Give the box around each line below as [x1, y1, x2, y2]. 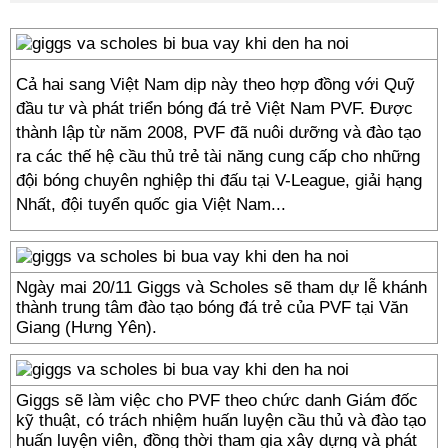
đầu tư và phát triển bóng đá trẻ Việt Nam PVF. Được [16, 99, 413, 118]
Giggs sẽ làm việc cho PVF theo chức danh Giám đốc [16, 391, 418, 410]
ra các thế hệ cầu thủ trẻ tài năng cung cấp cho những [16, 147, 420, 166]
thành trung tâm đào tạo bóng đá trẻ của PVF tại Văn [16, 298, 408, 317]
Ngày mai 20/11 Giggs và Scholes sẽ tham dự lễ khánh [16, 278, 427, 297]
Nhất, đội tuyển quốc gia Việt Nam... [16, 195, 286, 214]
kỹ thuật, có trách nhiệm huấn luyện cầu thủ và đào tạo [16, 411, 426, 430]
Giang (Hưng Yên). [16, 318, 157, 337]
